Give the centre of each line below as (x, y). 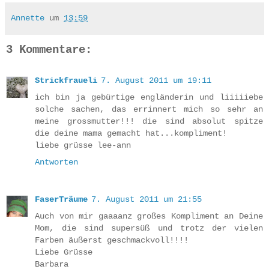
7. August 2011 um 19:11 (156, 81)
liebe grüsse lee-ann (83, 146)
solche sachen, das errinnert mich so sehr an (149, 110)
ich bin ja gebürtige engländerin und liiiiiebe (149, 98)
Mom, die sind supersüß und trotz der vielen (149, 228)
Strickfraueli (66, 81)
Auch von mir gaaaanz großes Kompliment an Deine (149, 216)
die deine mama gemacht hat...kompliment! (131, 134)
